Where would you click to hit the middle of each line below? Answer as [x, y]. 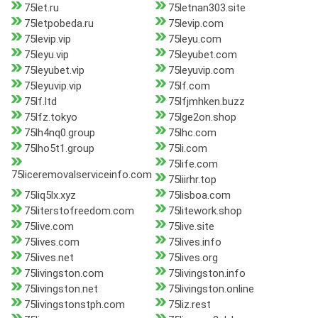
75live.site [191, 227]
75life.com [193, 164]
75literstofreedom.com [79, 211]
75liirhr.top [192, 180]
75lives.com [52, 242]
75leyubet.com [202, 55]
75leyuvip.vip [53, 86]
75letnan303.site [207, 8]
